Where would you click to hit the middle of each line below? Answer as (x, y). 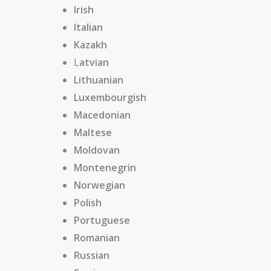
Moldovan (97, 150)
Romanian (97, 237)
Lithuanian (99, 80)
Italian (88, 27)
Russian (92, 255)
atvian (94, 62)
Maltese (93, 132)
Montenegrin (105, 167)
